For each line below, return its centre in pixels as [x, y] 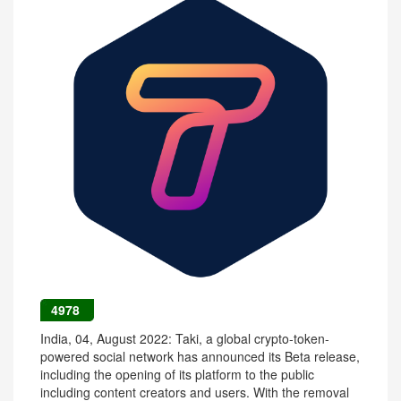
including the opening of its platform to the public [177, 374]
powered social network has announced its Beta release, [200, 356]
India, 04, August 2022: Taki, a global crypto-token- [185, 338]
